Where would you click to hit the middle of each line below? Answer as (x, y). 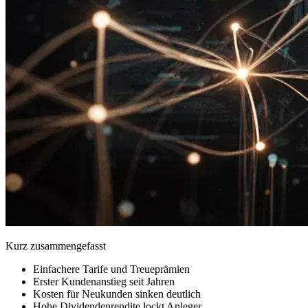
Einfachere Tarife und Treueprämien (111, 269)
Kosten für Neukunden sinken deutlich (117, 294)
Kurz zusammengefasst (56, 245)
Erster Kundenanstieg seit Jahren (104, 281)
